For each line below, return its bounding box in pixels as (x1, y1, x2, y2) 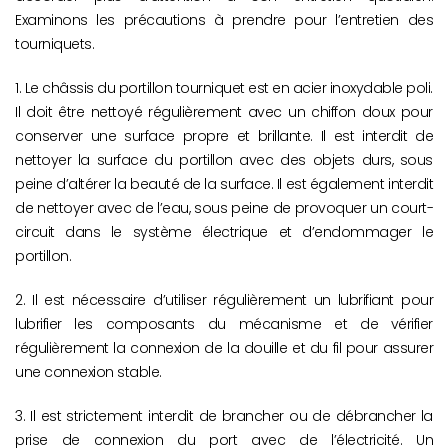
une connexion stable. (15, 361, 162, 382)
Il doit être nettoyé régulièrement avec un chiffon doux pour (15, 101, 433, 122)
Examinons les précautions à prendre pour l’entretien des (15, 9, 433, 30)
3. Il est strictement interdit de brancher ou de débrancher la (15, 405, 433, 426)
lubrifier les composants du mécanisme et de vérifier (15, 313, 433, 334)
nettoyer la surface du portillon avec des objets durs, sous (15, 149, 433, 170)
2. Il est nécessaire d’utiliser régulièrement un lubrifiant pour (15, 289, 433, 310)
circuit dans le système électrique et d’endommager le (15, 221, 433, 242)
